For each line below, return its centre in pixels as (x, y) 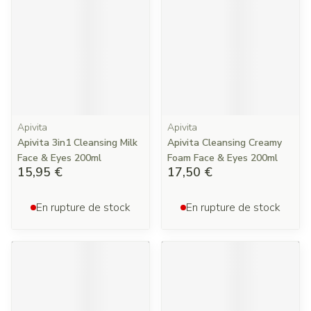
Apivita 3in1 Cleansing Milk (77, 143)
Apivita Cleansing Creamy (225, 143)
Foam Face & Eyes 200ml (222, 158)
